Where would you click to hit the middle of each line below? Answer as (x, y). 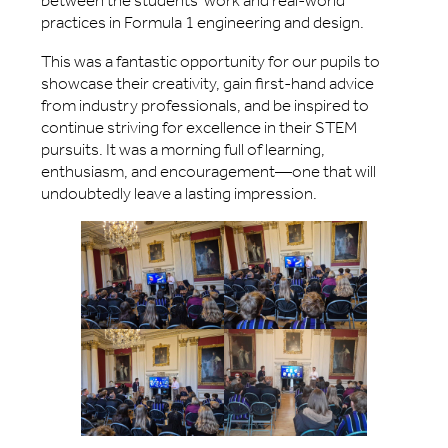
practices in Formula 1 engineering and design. (203, 23)
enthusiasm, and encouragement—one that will (209, 171)
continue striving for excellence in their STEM (199, 127)
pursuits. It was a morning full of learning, (183, 149)
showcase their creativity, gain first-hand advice (208, 83)
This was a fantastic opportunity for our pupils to (211, 61)
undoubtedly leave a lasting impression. (179, 193)
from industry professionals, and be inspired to (205, 105)
